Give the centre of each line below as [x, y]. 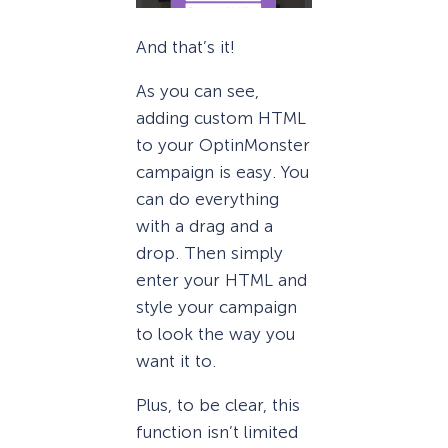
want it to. [176, 360]
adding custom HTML [221, 117]
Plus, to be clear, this [218, 404]
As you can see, [197, 90]
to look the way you [215, 333]
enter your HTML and [221, 279]
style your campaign [216, 306]
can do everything [207, 198]
